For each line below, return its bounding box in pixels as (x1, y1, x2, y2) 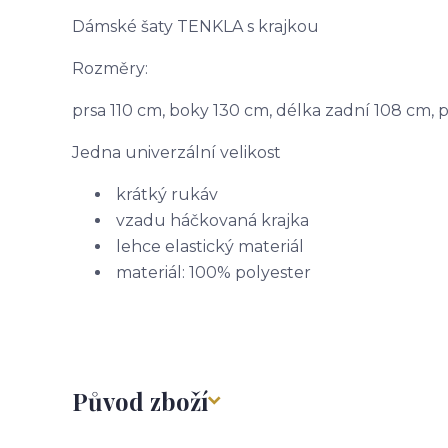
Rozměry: (72, 59, 148, 79)
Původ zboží (72, 385, 208, 418)
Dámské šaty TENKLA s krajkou (72, 17, 323, 37)
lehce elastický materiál (112, 237, 304, 257)
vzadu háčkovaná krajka (112, 211, 309, 231)
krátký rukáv (112, 185, 222, 205)
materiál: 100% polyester (112, 263, 311, 283)
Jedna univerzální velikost (72, 143, 281, 163)
